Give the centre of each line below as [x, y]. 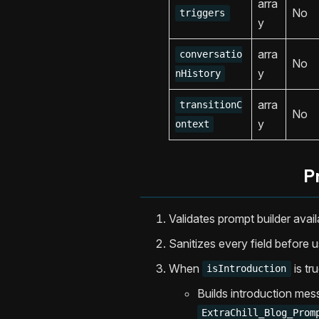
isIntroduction [247, 269]
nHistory [198, 74]
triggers [203, 13]
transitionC [211, 105]
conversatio [211, 54]
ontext [192, 124]
